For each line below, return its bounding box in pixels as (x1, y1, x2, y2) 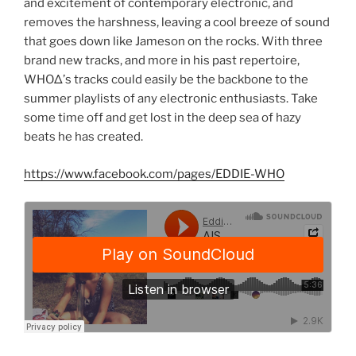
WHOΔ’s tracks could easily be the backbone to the (24, 72, 308, 87)
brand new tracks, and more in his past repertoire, (24, 53, 300, 68)
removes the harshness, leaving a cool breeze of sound (24, 15, 330, 30)
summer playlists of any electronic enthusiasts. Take (24, 91, 318, 106)
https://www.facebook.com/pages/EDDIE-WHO (24, 166, 284, 181)
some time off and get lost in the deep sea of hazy (24, 110, 301, 126)
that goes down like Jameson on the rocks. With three (24, 34, 323, 49)
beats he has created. (24, 130, 143, 145)
